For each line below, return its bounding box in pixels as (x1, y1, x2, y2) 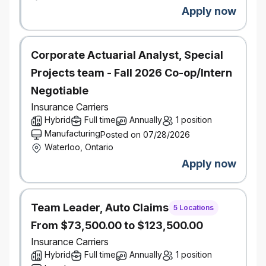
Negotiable (31, 84, 88, 97)
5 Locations (173, 203, 214, 212)
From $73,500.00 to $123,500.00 (31, 219, 203, 232)
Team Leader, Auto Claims (31, 201, 169, 214)
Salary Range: (19, 10, 77, 20)
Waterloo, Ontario (45, 142, 113, 152)
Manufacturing (45, 128, 100, 138)
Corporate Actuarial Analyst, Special (31, 49, 223, 61)
